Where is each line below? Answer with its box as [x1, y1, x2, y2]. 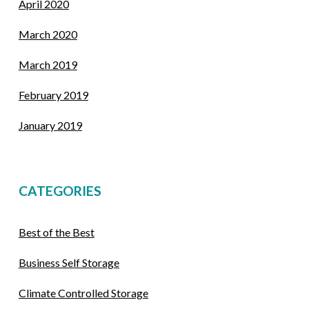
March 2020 [18, 28, 77, 41]
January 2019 [18, 119, 82, 132]
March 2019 [18, 58, 77, 72]
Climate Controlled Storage [18, 286, 148, 299]
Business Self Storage [18, 255, 119, 269]
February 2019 [18, 88, 88, 102]
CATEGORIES [18, 182, 101, 199]
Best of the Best [18, 225, 94, 239]
